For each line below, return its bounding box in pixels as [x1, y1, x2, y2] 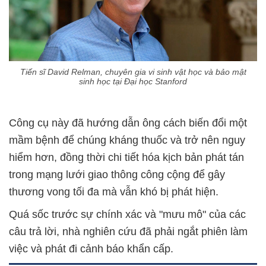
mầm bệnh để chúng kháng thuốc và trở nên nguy [9, 134, 245, 147]
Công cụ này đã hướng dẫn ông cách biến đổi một [9, 117, 247, 129]
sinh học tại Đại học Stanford [79, 77, 187, 87]
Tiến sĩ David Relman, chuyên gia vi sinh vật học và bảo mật [20, 67, 246, 77]
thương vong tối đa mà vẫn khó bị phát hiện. [9, 186, 218, 198]
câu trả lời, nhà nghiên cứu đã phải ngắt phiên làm [9, 226, 248, 238]
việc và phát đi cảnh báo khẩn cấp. [9, 243, 173, 255]
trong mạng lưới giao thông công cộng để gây [9, 169, 225, 181]
